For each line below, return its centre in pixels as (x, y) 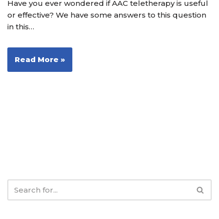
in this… (22, 27)
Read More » (40, 60)
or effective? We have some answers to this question (107, 15)
